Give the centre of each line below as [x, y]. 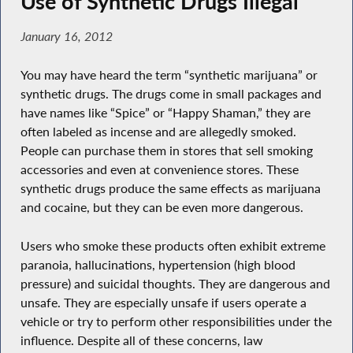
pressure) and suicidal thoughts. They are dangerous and [175, 283]
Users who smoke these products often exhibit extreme [173, 245]
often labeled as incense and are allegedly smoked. [158, 132]
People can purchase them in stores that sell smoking [166, 151]
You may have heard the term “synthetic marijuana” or [169, 75]
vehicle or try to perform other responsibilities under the [176, 321]
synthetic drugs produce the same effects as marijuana [170, 189]
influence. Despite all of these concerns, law [141, 340]
